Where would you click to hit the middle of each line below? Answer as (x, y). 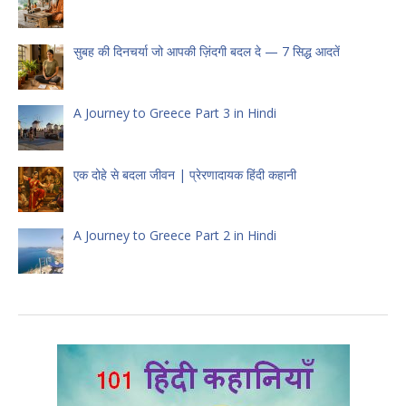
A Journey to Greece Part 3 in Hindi (174, 112)
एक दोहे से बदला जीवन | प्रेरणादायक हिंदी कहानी (184, 174)
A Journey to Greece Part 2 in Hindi (174, 236)
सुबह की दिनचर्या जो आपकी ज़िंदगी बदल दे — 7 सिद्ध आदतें (206, 52)
